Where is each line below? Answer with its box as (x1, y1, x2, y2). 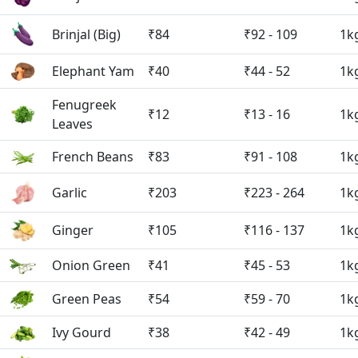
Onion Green (52, 256, 130, 274)
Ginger (52, 221, 93, 239)
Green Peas (52, 289, 121, 308)
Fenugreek (52, 95, 117, 113)
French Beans (52, 147, 133, 165)
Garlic (52, 183, 87, 201)
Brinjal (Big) (52, 25, 121, 43)
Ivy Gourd (52, 323, 111, 341)
